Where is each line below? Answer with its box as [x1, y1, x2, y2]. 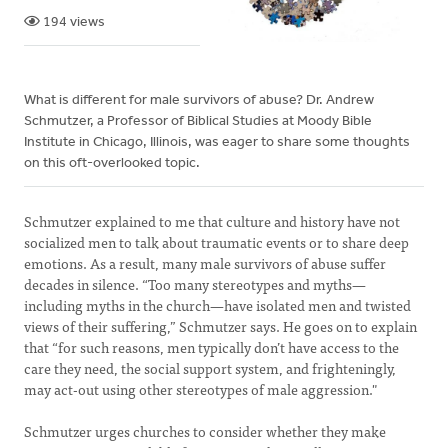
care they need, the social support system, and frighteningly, [24, 357, 396, 379]
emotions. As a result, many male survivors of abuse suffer [24, 252, 386, 274]
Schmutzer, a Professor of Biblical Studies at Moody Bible [24, 114, 372, 129]
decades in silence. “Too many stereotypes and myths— [24, 273, 366, 295]
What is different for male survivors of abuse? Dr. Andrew [24, 93, 374, 108]
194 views [40, 15, 105, 30]
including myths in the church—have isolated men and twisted [24, 294, 411, 316]
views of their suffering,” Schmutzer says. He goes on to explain [24, 315, 417, 337]
